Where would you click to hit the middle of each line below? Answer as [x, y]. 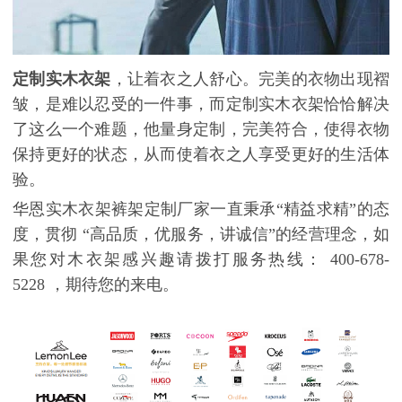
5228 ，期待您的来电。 [96, 284]
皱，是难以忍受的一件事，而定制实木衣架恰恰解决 [201, 104]
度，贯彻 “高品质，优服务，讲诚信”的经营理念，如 [201, 234]
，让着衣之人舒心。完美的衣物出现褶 [250, 79]
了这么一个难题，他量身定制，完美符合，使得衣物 [201, 129]
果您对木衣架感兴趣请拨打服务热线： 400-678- [201, 259]
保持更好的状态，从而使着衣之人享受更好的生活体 [201, 154]
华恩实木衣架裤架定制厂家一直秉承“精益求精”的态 [201, 209]
